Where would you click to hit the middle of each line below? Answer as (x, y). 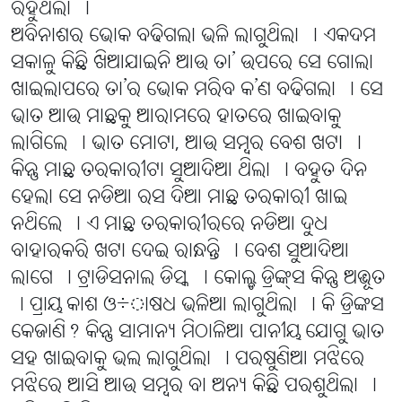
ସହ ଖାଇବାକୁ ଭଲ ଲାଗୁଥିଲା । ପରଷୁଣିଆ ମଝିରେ (188, 360)
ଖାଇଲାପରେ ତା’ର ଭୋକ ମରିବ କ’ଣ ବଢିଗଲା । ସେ (197, 91)
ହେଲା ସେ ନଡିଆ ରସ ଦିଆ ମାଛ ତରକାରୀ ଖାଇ (179, 198)
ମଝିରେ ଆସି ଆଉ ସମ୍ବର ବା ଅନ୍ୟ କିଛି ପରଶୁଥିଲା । (194, 387)
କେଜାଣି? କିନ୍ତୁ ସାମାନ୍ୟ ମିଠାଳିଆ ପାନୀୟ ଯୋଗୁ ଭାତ (197, 333)
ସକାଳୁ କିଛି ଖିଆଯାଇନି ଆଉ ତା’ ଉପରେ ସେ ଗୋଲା (192, 64)
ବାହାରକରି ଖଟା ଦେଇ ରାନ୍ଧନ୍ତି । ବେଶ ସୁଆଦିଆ (180, 252)
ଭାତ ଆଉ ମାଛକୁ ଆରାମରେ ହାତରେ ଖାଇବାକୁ (176, 118)
